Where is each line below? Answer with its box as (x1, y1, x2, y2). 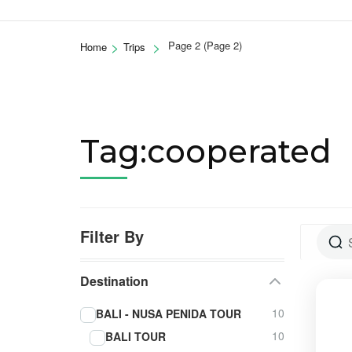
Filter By (80, 225, 144, 248)
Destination (80, 272, 148, 291)
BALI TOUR (105, 328, 166, 344)
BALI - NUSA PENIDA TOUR (96, 305, 241, 321)
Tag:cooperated (80, 132, 332, 171)
